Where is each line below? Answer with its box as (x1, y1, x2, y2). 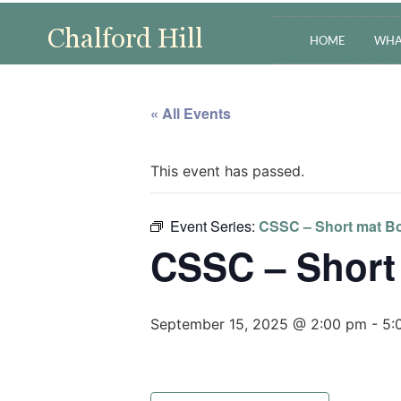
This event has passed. (150, 162, 304, 180)
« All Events (150, 103, 231, 124)
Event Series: (170, 216, 259, 236)
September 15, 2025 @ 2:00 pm (150, 315, 367, 333)
